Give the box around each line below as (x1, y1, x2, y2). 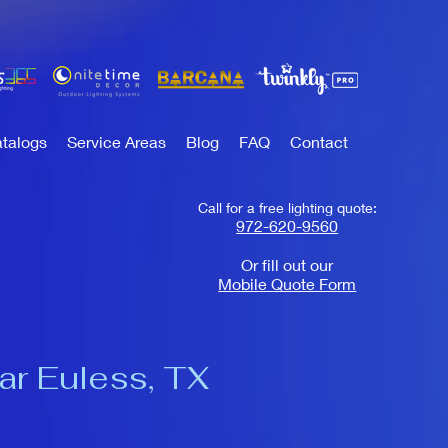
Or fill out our (241, 255, 334, 274)
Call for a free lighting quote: (197, 199, 377, 216)
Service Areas (67, 132, 166, 151)
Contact (290, 132, 348, 151)
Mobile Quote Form (218, 274, 357, 293)
